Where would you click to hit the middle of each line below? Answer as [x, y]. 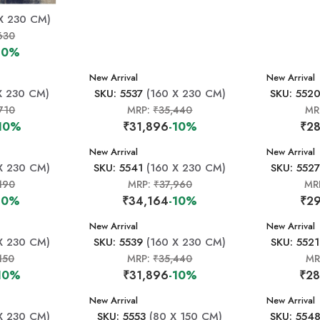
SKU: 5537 [118, 94]
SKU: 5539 [119, 242]
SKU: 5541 [119, 168]
